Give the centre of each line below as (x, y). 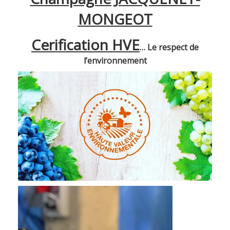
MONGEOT (115, 19)
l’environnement (115, 60)
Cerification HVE (85, 44)
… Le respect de (169, 47)
